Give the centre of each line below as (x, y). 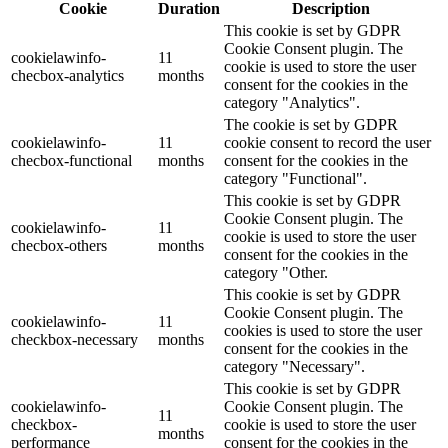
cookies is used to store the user (323, 331)
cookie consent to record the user (327, 143)
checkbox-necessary (74, 340)
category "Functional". (295, 179)
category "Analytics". (292, 103)
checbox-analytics (67, 76)
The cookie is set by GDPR (311, 125)
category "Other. (276, 273)
